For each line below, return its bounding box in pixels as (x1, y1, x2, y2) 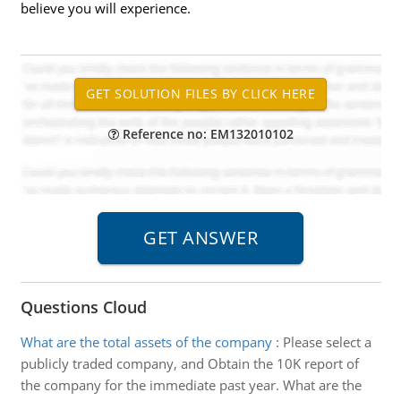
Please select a (282, 333, 371, 351)
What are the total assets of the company (20, 333, 272, 351)
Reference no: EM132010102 (118, 125, 294, 142)
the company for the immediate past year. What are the (20, 376, 362, 394)
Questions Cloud (20, 296, 147, 318)
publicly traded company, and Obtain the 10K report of (20, 354, 359, 372)
